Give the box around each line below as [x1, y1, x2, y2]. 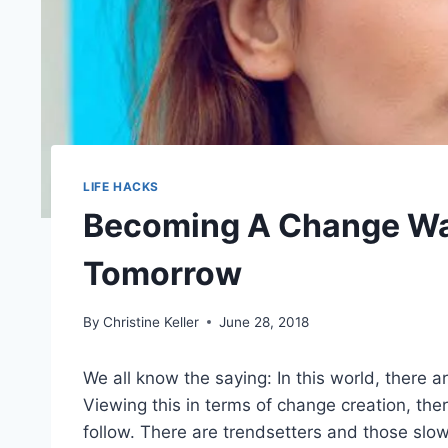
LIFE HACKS [83, 179, 159, 195]
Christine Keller [103, 313, 200, 330]
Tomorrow [83, 253, 242, 293]
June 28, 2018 [219, 313, 310, 330]
